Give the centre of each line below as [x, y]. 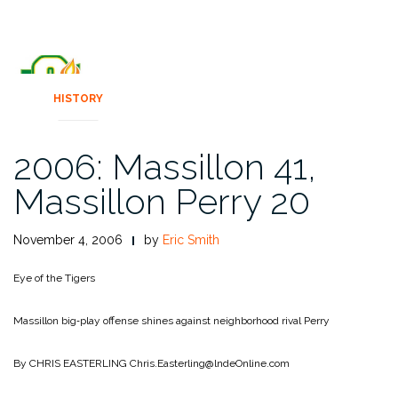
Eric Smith [191, 240]
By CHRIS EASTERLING [70, 364]
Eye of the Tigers [54, 279]
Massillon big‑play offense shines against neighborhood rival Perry [171, 321]
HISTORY [79, 99]
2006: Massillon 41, [165, 167]
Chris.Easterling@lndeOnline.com [208, 364]
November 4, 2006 [68, 240]
